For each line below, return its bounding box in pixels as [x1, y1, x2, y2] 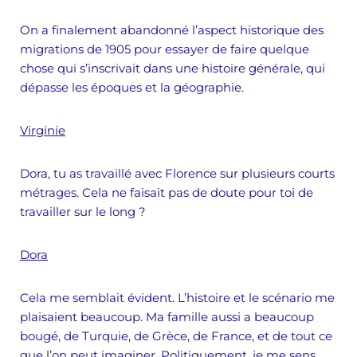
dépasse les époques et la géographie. [20, 80, 244, 95]
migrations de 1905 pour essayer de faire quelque [20, 41, 309, 57]
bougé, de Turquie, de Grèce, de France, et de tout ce [20, 328, 332, 343]
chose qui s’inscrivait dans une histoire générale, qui [20, 61, 325, 76]
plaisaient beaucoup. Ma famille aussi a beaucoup [20, 309, 314, 324]
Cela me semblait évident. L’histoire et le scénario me [20, 290, 335, 305]
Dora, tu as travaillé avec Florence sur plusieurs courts [20, 166, 335, 181]
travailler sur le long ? [20, 204, 146, 219]
